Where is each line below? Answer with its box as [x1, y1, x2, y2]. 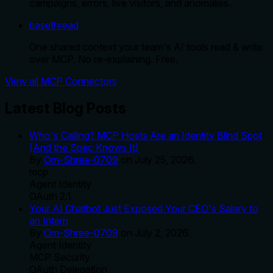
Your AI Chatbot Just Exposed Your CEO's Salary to [29, 202, 258, 214]
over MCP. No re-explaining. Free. [29, 53, 178, 66]
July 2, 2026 [135, 226, 188, 239]
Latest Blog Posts [5, 99, 126, 118]
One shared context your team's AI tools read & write [29, 41, 263, 54]
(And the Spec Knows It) [29, 141, 139, 154]
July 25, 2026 [135, 153, 193, 166]
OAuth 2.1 [29, 190, 71, 202]
